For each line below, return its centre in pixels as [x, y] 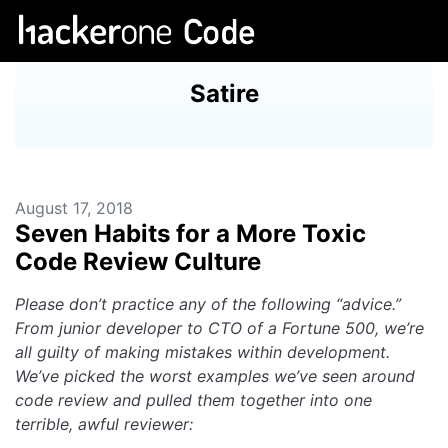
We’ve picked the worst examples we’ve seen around [215, 376]
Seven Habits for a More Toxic [190, 233]
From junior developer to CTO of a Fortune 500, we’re [219, 328]
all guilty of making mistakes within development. [202, 352]
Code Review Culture [138, 261]
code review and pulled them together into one [193, 400]
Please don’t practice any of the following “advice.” [208, 304]
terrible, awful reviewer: [104, 424]
